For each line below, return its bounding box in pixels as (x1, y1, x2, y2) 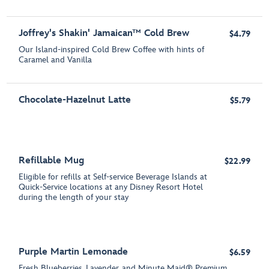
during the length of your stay (19, 192, 129, 203)
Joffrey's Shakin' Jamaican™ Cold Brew (19, 28, 190, 40)
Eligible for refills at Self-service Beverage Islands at (19, 172, 208, 183)
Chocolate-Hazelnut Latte (19, 94, 131, 106)
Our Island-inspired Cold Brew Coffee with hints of (19, 44, 205, 55)
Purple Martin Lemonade (19, 246, 128, 258)
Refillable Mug (19, 155, 85, 167)
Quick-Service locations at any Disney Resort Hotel (19, 182, 204, 193)
